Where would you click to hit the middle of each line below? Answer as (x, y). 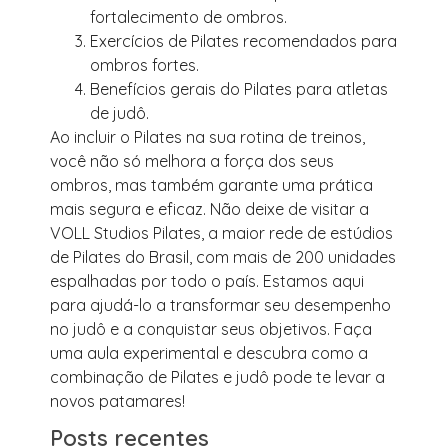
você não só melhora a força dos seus (192, 160)
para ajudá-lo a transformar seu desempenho (220, 304)
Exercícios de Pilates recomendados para (243, 40)
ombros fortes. (144, 64)
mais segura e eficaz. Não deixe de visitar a (209, 208)
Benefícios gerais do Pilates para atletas (239, 88)
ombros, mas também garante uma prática (211, 184)
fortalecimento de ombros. (188, 16)
